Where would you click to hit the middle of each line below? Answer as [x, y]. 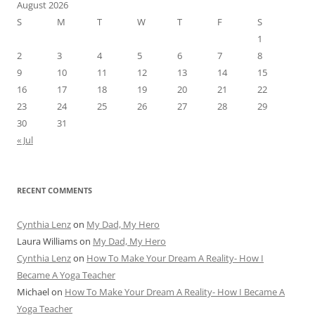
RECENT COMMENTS [54, 191]
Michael [33, 292]
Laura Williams [47, 242]
